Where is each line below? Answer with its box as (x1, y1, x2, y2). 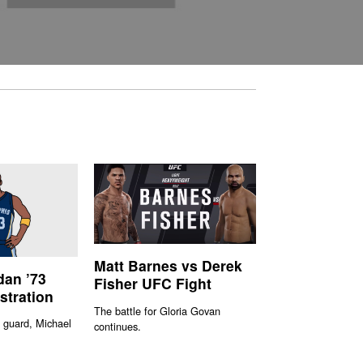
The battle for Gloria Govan (94, 302, 220, 318)
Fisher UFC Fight (94, 272, 211, 293)
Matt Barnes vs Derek (94, 254, 242, 275)
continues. (94, 318, 141, 334)
